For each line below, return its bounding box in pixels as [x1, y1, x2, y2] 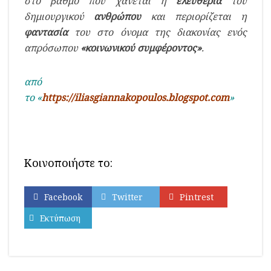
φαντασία [24, 25, 68, 39]
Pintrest [180, 191, 214, 203]
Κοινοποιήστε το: [24, 155, 113, 170]
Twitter [112, 191, 143, 203]
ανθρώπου [94, 9, 142, 23]
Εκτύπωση [40, 212, 80, 224]
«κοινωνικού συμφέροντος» [80, 41, 201, 54]
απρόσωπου [24, 41, 80, 54]
